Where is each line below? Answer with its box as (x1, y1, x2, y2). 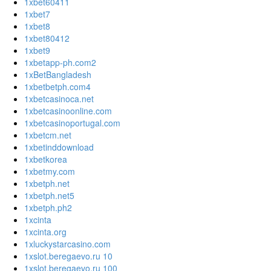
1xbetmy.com (24, 165, 75, 178)
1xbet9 (24, 44, 50, 57)
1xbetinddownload (24, 141, 94, 154)
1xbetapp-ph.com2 (24, 56, 96, 69)
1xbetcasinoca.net (24, 93, 94, 105)
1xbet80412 (24, 32, 70, 45)
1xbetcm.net (24, 129, 71, 142)
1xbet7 (24, 8, 50, 21)
